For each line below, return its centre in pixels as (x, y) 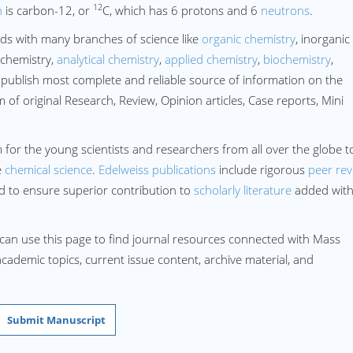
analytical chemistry (108, 59)
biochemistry (297, 59)
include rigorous (262, 169)
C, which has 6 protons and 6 (182, 10)
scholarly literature (243, 190)
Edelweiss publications (157, 169)
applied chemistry (211, 59)
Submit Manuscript (56, 320)
